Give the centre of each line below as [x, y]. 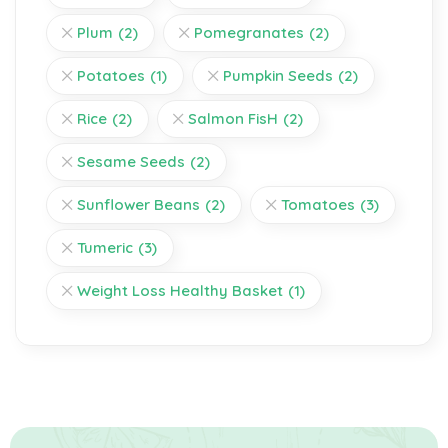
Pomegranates [249, 32]
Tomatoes [318, 204]
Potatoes [111, 75]
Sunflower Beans [138, 204]
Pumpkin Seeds [278, 75]
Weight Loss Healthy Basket [180, 290]
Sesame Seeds [131, 161]
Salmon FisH [233, 118]
